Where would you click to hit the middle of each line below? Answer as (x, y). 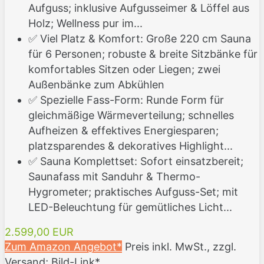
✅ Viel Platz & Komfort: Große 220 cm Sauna (140, 39)
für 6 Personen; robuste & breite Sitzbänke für (143, 54)
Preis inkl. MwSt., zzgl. (181, 247)
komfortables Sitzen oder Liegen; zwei (124, 70)
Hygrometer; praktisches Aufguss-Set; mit (133, 192)
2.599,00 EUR (39, 232)
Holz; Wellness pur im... (85, 24)
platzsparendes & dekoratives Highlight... (131, 146)
